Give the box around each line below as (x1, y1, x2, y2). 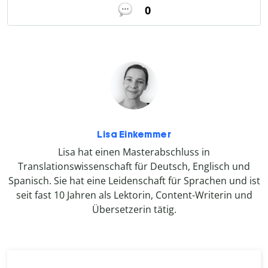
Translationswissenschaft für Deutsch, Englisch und (18, 159, 250, 173)
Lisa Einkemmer (97, 128, 171, 140)
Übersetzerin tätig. (92, 202, 176, 216)
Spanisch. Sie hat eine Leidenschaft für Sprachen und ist (8, 173, 260, 187)
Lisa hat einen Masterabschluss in (58, 145, 210, 159)
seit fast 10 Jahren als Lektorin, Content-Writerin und (16, 188, 252, 202)
